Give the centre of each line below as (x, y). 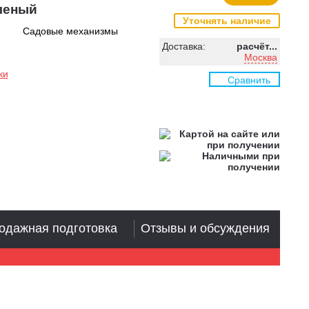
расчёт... (257, 46)
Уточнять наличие (227, 21)
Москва (261, 57)
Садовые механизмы (70, 31)
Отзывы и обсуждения (205, 228)
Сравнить (249, 80)
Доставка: (184, 46)
